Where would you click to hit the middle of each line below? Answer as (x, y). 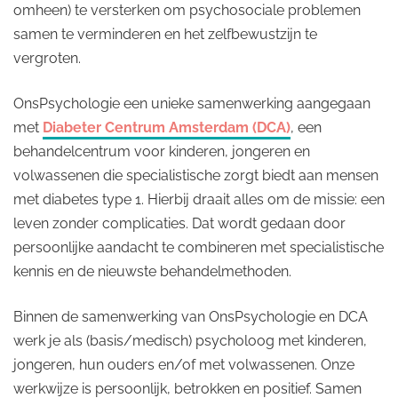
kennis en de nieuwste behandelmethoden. (152, 271)
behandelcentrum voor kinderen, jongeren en (162, 151)
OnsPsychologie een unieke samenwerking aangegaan (192, 103)
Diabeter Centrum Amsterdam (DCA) (167, 127)
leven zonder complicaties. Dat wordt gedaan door (179, 223)
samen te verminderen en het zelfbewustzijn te (165, 34)
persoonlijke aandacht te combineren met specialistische (199, 247)
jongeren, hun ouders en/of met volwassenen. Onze (184, 365)
